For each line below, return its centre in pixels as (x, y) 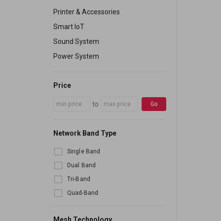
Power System (76, 56)
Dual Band (82, 166)
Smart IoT (69, 27)
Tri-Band (79, 179)
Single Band (84, 152)
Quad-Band (83, 193)
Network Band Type (85, 133)
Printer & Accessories (87, 12)
